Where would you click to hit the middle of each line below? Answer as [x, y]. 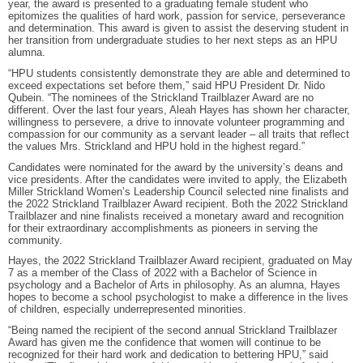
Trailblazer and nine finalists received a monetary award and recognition [176, 216]
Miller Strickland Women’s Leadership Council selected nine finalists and [178, 191]
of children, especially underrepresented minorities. [127, 310]
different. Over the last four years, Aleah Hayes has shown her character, [179, 109]
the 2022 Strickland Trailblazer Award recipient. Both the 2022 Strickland [178, 203]
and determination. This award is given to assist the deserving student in [178, 28]
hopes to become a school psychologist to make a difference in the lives [178, 297]
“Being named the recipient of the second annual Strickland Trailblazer [173, 330]
